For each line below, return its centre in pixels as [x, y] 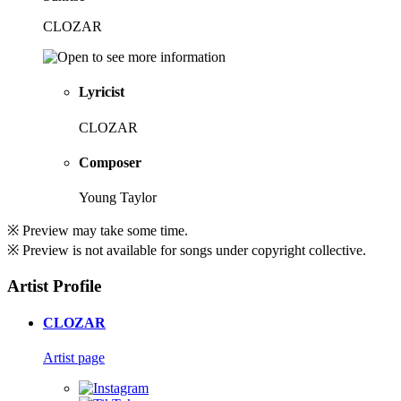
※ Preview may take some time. [98, 231]
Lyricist [102, 92]
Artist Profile [54, 286]
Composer [110, 162]
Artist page [74, 358]
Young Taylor [118, 198]
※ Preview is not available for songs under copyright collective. [187, 251]
